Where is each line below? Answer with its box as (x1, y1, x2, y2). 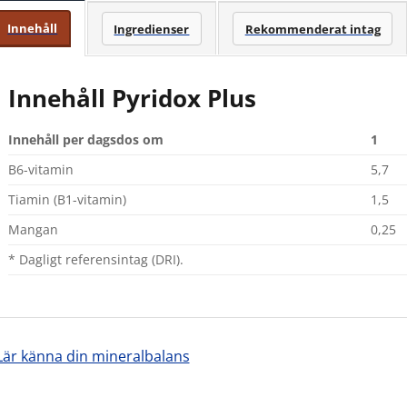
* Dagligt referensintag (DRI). (7, 250, 184, 268)
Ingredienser (114, 20, 190, 37)
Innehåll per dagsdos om (7, 130, 164, 148)
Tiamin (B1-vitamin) (7, 190, 126, 208)
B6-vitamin (7, 160, 74, 178)
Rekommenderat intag (244, 20, 381, 37)
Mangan (7, 220, 58, 238)
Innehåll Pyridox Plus (7, 82, 256, 114)
